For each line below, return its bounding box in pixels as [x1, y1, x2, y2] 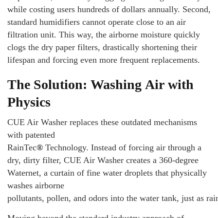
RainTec [7, 143, 36, 153]
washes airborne [7, 181, 64, 191]
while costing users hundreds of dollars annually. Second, [7, 4, 211, 15]
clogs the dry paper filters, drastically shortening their [7, 42, 197, 53]
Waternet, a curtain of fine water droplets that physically [7, 168, 207, 178]
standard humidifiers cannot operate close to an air [7, 17, 186, 27]
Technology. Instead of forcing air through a [45, 143, 201, 153]
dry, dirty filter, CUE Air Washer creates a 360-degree [7, 155, 199, 165]
